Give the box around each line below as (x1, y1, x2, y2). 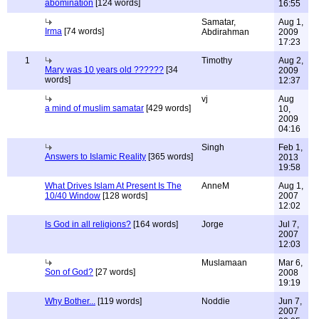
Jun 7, (278, 296, 302, 306)
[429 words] (144, 103, 191, 113)
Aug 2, (278, 56, 303, 66)
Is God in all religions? (45, 219, 131, 229)
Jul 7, (278, 219, 299, 229)
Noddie (202, 296, 230, 306)
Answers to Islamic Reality (45, 152, 146, 162)
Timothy (202, 56, 232, 66)
